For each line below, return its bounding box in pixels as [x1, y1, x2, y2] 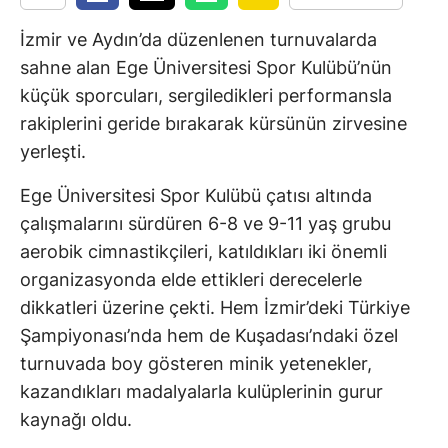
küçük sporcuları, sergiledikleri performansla [20, 85, 392, 107]
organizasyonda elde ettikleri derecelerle [20, 269, 362, 291]
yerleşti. [20, 141, 86, 163]
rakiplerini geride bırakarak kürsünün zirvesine [20, 113, 407, 135]
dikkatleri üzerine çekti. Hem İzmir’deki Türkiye [20, 297, 410, 319]
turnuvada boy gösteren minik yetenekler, [20, 353, 372, 375]
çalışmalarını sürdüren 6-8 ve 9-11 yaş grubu [20, 213, 391, 235]
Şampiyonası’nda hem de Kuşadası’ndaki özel [20, 325, 398, 347]
